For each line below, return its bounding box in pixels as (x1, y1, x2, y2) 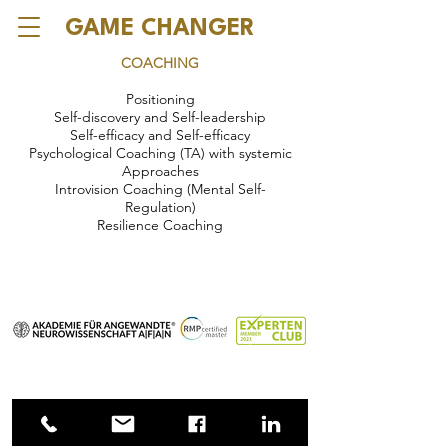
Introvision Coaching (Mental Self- (54, 180, 266, 198)
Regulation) (124, 198, 196, 216)
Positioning (125, 90, 195, 108)
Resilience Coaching (97, 216, 223, 234)
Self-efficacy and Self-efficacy (70, 126, 250, 144)
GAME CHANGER (65, 17, 255, 41)
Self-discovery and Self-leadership (54, 108, 266, 126)
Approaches (121, 162, 199, 180)
